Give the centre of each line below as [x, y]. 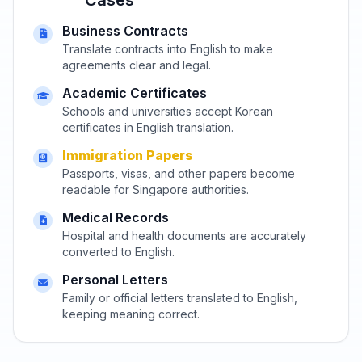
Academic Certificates [135, 93]
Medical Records [116, 217]
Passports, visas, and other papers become [179, 173]
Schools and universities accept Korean [168, 111]
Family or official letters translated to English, [180, 297]
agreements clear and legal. [137, 65]
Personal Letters [115, 279]
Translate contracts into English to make [168, 48]
